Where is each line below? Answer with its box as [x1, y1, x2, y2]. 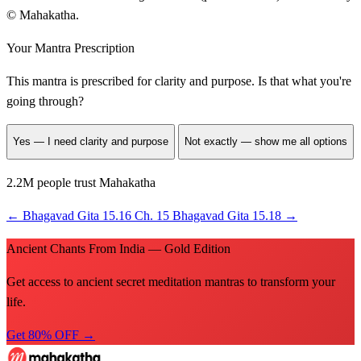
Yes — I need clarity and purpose [13, 135, 168, 148]
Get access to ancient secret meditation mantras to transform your [6, 274, 335, 288]
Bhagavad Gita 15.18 [172, 208, 281, 222]
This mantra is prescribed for [6, 73, 155, 88]
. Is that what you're [251, 73, 351, 88]
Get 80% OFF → [6, 327, 95, 342]
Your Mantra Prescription [6, 40, 135, 55]
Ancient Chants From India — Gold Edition [6, 241, 230, 255]
